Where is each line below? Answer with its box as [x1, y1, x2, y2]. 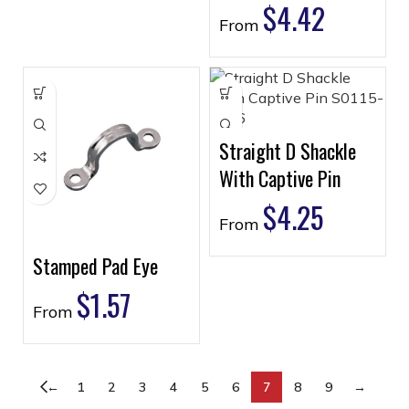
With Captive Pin [219, 163, 341, 193]
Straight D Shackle [219, 136, 356, 165]
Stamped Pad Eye [33, 251, 158, 280]
